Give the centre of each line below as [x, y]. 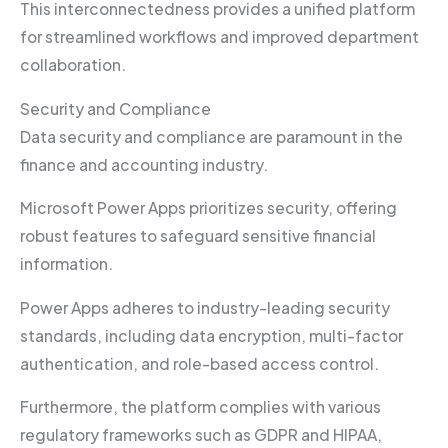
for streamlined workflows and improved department [219, 37]
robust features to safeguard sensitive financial [198, 236]
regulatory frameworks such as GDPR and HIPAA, [201, 435]
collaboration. [73, 65]
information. [68, 264]
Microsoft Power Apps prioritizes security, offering [208, 208]
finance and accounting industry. [145, 164]
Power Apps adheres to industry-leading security [205, 307]
